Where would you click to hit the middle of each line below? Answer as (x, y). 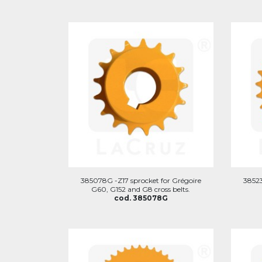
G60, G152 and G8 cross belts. (141, 189)
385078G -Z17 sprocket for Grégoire (141, 180)
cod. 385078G (141, 198)
